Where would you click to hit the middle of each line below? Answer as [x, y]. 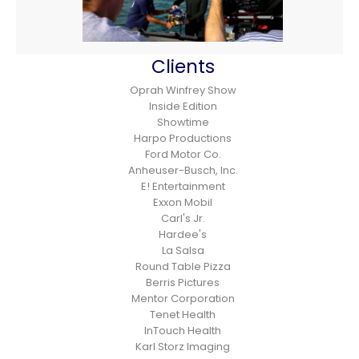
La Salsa [183, 250]
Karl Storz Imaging [183, 346]
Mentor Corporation [183, 298]
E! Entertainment [183, 186]
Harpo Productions [183, 138]
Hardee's [183, 234]
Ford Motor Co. [183, 154]
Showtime [183, 122]
